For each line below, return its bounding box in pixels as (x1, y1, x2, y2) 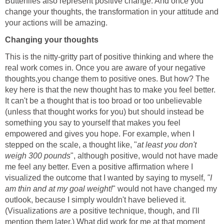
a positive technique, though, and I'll (73, 206, 199, 215)
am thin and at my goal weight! (5, 184, 112, 193)
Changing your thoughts (5, 35, 98, 44)
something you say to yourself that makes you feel (5, 118, 180, 127)
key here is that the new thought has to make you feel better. (5, 85, 215, 94)
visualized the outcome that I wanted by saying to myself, (5, 173, 207, 182)
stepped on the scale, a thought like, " (5, 140, 137, 149)
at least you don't (137, 140, 196, 149)
